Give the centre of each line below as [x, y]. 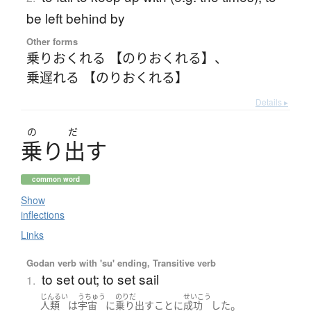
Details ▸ [272, 101]
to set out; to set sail [100, 278]
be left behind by [75, 17]
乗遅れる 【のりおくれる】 [107, 76]
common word [56, 179]
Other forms [52, 41]
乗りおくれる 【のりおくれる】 [120, 57]
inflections [43, 214]
